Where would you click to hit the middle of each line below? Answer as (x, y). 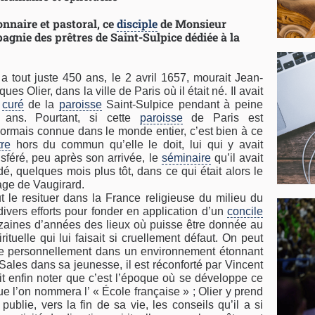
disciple (137, 24)
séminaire (186, 158)
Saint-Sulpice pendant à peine (182, 104)
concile (245, 211)
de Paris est (223, 118)
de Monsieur (192, 24)
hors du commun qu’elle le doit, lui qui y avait (137, 144)
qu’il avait (237, 158)
